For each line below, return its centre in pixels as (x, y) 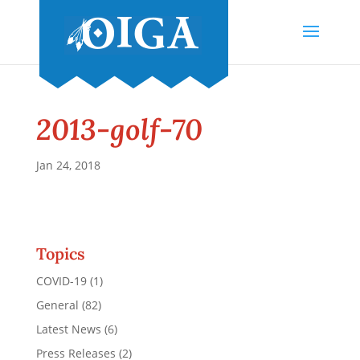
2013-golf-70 (119, 129)
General (57, 305)
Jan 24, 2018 (68, 165)
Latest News (68, 329)
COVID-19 (61, 281)
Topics (60, 254)
